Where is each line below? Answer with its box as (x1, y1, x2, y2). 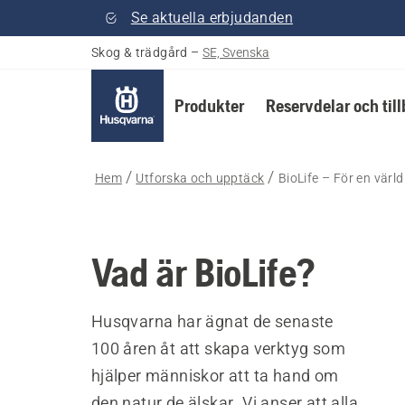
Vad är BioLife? (90, 250, 315, 295)
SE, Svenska (202, 45, 270, 60)
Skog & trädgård (90, 45, 188, 60)
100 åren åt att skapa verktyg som (90, 339, 345, 358)
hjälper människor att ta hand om (90, 366, 339, 385)
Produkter (174, 95, 244, 116)
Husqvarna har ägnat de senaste (90, 312, 334, 331)
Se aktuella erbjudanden (130, 9, 293, 26)
